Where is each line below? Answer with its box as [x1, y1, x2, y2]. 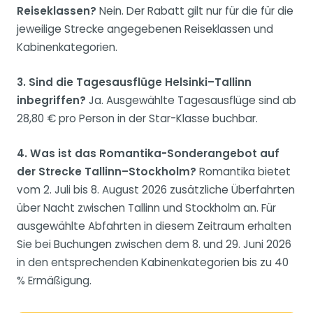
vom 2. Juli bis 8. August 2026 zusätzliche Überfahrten [17, 182, 295, 198]
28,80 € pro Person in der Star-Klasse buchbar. [17, 111, 258, 126]
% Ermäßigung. [17, 273, 92, 289]
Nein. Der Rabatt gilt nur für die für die [96, 3, 293, 19]
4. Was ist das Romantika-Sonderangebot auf [17, 146, 279, 161]
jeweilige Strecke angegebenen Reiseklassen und [17, 22, 273, 37]
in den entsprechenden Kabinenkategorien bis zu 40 [17, 255, 289, 270]
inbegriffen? [17, 93, 86, 108]
